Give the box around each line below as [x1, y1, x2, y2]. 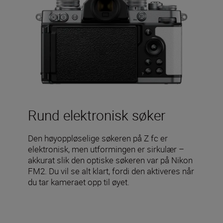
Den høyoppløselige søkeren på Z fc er [28, 132, 168, 144]
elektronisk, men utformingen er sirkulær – [28, 143, 184, 155]
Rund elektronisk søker [28, 106, 165, 125]
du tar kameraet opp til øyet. [28, 176, 129, 188]
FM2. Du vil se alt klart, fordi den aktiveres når [28, 165, 194, 177]
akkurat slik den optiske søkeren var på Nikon [28, 154, 193, 166]
